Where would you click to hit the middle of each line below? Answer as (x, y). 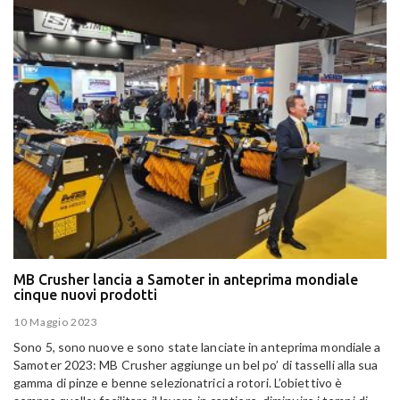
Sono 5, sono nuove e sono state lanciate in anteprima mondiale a (197, 347)
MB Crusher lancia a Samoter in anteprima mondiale (186, 279)
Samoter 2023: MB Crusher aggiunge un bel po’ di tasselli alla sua (196, 365)
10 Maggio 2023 (56, 322)
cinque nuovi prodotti (85, 294)
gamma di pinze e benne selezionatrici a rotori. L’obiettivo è (178, 383)
